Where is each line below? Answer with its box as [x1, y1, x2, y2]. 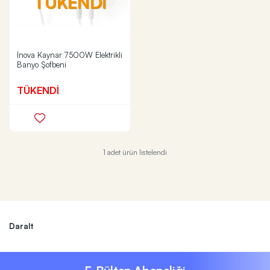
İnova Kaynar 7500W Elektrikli [17, 50, 122, 60]
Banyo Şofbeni [17, 60, 66, 69]
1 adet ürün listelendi [103, 148, 167, 157]
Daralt [9, 221, 34, 231]
